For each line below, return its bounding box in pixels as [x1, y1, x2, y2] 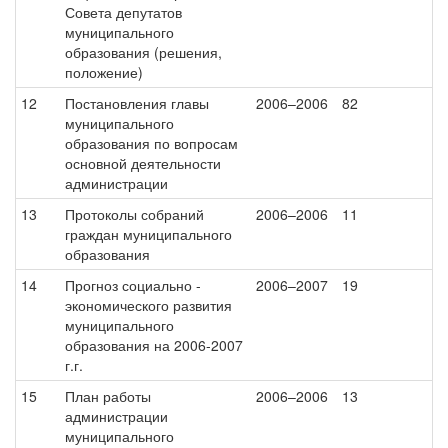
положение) [65, 62, 143, 82]
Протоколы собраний [65, 204, 204, 224]
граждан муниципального [65, 224, 232, 244]
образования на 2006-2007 [65, 335, 243, 355]
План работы [65, 386, 151, 406]
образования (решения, [65, 42, 222, 62]
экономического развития [65, 295, 232, 315]
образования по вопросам [65, 133, 238, 153]
